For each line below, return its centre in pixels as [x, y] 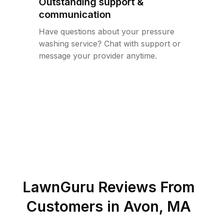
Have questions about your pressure [107, 31]
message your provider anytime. [98, 56]
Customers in [75, 206]
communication [75, 15]
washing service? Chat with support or [110, 44]
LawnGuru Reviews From [108, 187]
